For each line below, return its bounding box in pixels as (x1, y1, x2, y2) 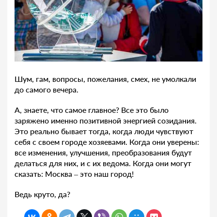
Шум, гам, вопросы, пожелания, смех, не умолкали (15, 74, 196, 84)
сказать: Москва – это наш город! (15, 169, 134, 179)
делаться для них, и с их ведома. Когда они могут (15, 158, 191, 168)
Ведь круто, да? (15, 189, 70, 199)
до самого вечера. (15, 85, 78, 94)
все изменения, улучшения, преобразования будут (15, 148, 192, 157)
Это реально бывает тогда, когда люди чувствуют (15, 126, 193, 136)
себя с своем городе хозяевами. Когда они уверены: (15, 137, 199, 147)
